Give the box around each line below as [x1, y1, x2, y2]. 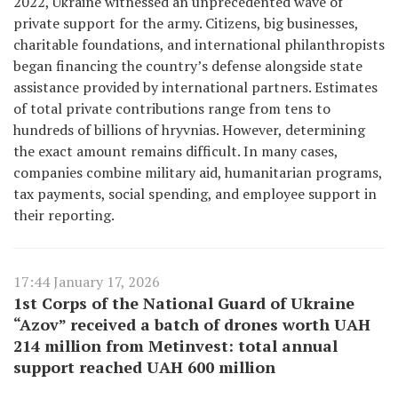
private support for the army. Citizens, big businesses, [13, 13, 358, 33]
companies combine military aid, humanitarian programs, [13, 163, 382, 182]
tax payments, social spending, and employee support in [13, 184, 377, 203]
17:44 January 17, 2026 [13, 272, 160, 291]
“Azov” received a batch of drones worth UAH [13, 314, 370, 335]
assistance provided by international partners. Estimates [13, 77, 378, 97]
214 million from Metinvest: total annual [13, 335, 338, 356]
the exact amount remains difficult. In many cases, [13, 141, 338, 161]
